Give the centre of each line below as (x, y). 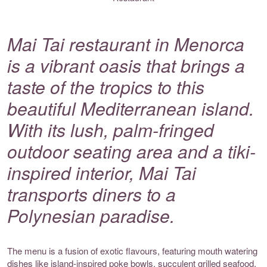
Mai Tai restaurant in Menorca (126, 44)
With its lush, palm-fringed (111, 129)
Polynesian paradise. (91, 215)
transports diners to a (91, 194)
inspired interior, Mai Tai (102, 172)
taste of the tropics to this (106, 86)
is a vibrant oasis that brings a (126, 65)
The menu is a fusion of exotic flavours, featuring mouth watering (132, 250)
